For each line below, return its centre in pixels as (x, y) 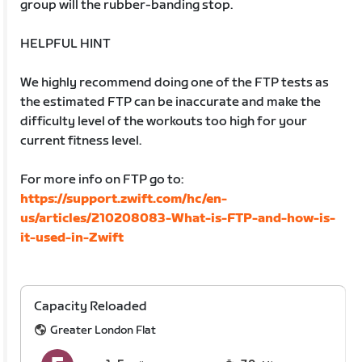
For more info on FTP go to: (102, 179)
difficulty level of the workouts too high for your (164, 121)
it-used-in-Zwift (72, 238)
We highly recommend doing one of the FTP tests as (175, 82)
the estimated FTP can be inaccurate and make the (171, 102)
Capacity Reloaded (91, 306)
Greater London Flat (103, 330)
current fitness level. (81, 141)
